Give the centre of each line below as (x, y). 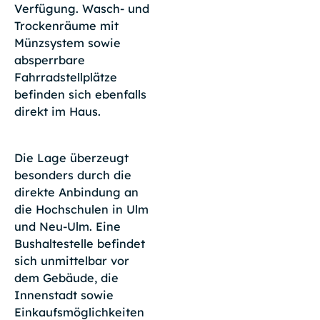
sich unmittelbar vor (71, 260)
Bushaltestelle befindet (79, 243)
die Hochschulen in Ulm (81, 209)
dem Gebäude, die (66, 277)
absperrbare (49, 60)
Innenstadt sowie (64, 295)
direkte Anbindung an (76, 192)
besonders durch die (72, 175)
